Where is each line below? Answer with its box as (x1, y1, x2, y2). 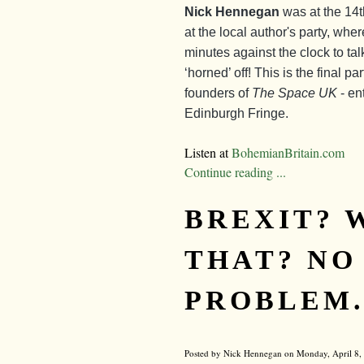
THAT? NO (184, 244, 357, 275)
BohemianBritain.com (232, 143, 344, 161)
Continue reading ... (184, 162, 286, 180)
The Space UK (252, 85, 337, 100)
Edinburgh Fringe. (184, 106, 288, 120)
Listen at (184, 143, 232, 161)
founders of (184, 85, 252, 100)
